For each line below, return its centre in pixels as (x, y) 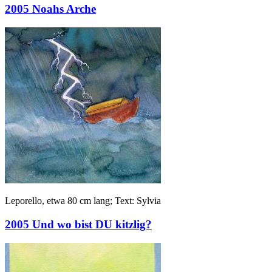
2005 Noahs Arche (50, 9)
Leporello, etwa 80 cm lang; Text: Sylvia (83, 201)
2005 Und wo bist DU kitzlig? (78, 224)
